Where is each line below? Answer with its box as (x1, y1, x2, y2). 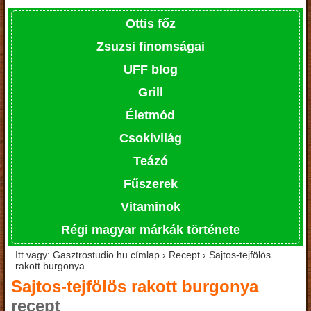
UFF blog (123, 62, 178, 76)
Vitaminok (120, 199, 180, 214)
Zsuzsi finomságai (96, 39, 205, 53)
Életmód (126, 108, 175, 122)
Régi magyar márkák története (60, 222, 240, 237)
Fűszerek (123, 176, 178, 191)
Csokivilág (119, 131, 182, 145)
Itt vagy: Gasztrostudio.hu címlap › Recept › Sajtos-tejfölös (15, 249, 271, 260)
